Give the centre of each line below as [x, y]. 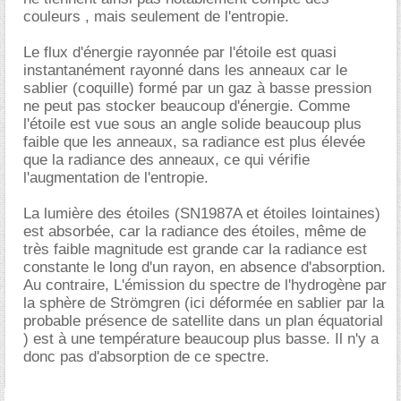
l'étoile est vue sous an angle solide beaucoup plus [192, 124]
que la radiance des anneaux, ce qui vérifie [166, 159]
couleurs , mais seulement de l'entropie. [156, 16]
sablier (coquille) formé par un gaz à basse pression [197, 88]
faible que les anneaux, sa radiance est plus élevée [194, 141]
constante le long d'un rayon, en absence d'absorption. [205, 267]
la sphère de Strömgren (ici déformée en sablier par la [204, 303]
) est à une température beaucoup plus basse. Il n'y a [201, 338]
